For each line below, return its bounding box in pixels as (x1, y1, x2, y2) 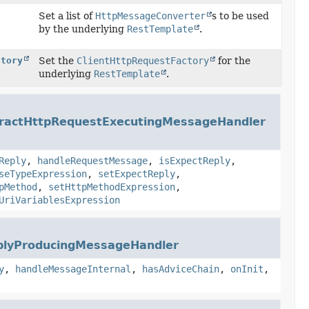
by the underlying (38, 23, 127, 34)
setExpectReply (97, 168, 175, 179)
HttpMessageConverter (94, 10, 206, 21)
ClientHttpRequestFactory (76, 55, 209, 66)
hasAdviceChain (141, 263, 219, 275)
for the (215, 55, 250, 66)
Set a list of (38, 10, 95, 21)
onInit (230, 263, 263, 275)
